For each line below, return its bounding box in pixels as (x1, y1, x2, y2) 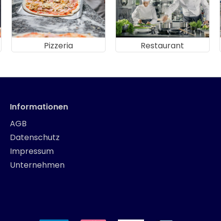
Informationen (10, 101, 68, 112)
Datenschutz (10, 132, 60, 143)
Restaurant (141, 39, 184, 51)
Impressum (10, 146, 54, 157)
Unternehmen (10, 159, 65, 171)
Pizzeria (44, 39, 74, 51)
